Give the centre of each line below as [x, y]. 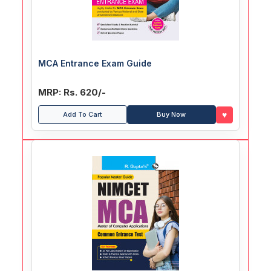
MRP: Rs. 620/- [72, 93]
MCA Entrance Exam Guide [95, 64]
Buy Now [171, 115]
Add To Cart [83, 115]
